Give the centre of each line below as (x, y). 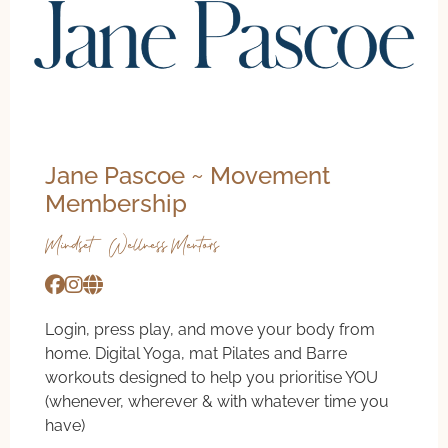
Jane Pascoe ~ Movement (187, 175)
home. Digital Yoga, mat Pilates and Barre (196, 353)
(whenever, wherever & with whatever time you (217, 401)
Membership (116, 203)
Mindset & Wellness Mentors (132, 245)
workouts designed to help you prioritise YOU (211, 377)
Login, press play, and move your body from (210, 329)
